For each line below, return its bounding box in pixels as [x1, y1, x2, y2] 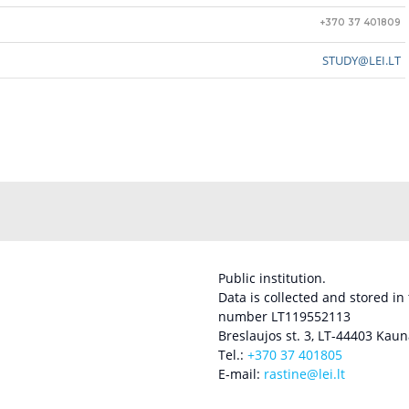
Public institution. [218, 269, 326, 288]
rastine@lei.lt [264, 365, 345, 383]
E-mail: [218, 365, 264, 383]
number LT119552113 [218, 308, 351, 326]
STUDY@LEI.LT [322, 52, 401, 69]
